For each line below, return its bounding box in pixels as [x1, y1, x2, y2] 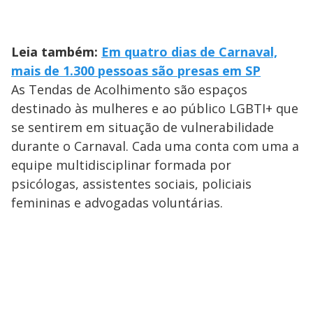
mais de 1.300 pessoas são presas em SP [11, 61, 261, 79]
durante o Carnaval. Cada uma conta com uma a [11, 137, 299, 154]
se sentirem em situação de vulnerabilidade [11, 118, 274, 136]
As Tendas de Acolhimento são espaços [11, 80, 247, 98]
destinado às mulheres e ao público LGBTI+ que [11, 99, 298, 117]
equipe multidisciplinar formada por [11, 156, 231, 173]
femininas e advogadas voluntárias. [11, 194, 223, 211]
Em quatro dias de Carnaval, [101, 43, 277, 60]
